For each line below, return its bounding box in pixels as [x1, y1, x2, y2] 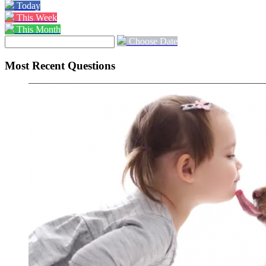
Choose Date [129, 36, 178, 46]
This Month [17, 24, 61, 34]
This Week [17, 12, 57, 23]
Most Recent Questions [5, 59, 115, 72]
